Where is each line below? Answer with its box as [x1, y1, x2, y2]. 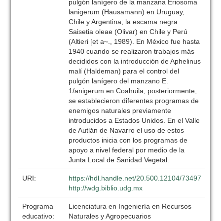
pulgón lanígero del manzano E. [69, 77, 169, 85]
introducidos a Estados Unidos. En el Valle [69, 116, 200, 124]
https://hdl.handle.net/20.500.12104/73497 [69, 174, 202, 182]
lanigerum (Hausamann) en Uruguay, [69, 8, 185, 16]
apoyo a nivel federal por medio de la [69, 146, 185, 154]
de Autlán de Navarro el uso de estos [69, 126, 184, 134]
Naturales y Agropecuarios [69, 212, 151, 220]
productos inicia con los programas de [69, 136, 188, 144]
